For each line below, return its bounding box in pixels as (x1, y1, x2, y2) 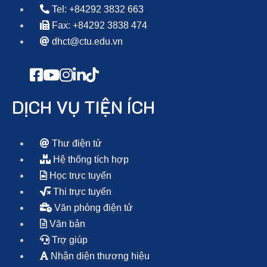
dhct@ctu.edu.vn (49, 36, 123, 47)
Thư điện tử (49, 138, 102, 149)
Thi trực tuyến (51, 187, 111, 197)
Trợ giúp (49, 235, 88, 246)
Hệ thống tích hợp (51, 154, 129, 165)
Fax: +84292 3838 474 (49, 20, 147, 31)
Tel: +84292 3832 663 (49, 4, 144, 15)
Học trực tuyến (47, 170, 111, 181)
